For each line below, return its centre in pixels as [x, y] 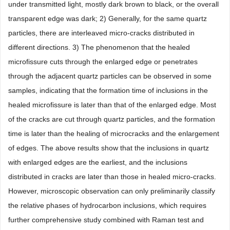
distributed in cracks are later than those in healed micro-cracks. [112, 176]
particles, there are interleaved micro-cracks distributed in [101, 33]
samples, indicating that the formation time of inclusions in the [108, 90]
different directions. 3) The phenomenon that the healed [99, 47]
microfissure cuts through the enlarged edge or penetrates [103, 61]
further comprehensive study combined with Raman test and [106, 219]
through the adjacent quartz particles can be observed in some [110, 76]
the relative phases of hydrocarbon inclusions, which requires [107, 205]
